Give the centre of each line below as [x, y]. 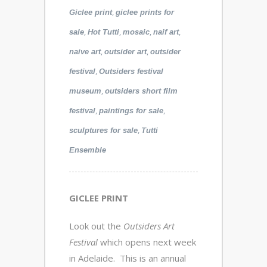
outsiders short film [141, 91]
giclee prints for [145, 12]
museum [85, 91]
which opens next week [147, 242]
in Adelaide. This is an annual [128, 258]
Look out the [95, 226]
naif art [166, 32]
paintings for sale [131, 111]
